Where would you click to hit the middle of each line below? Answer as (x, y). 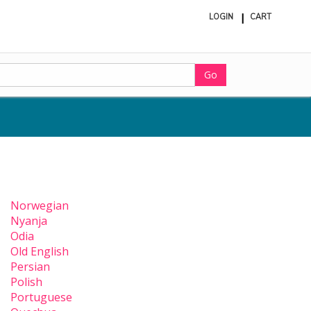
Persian (30, 267)
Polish (26, 282)
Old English (40, 252)
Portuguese (41, 297)
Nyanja (29, 221)
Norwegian (40, 206)
